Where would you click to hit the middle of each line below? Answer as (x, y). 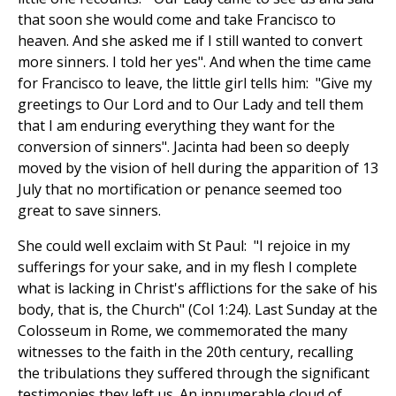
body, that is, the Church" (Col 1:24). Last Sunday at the (198, 310)
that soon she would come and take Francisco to (177, 20)
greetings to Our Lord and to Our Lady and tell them (190, 105)
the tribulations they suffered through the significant (194, 373)
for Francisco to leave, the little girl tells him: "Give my (195, 84)
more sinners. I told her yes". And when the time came (194, 62)
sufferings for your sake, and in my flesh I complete (187, 267)
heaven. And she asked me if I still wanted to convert (190, 41)
